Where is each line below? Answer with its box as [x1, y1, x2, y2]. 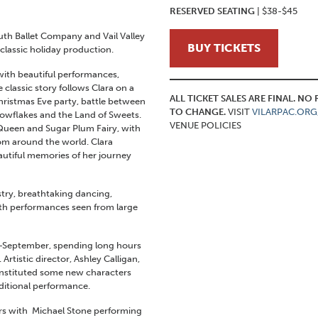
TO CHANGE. [170, 106, 228, 118]
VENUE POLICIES [170, 120, 241, 131]
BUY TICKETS [187, 41, 261, 55]
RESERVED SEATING [170, 6, 255, 17]
